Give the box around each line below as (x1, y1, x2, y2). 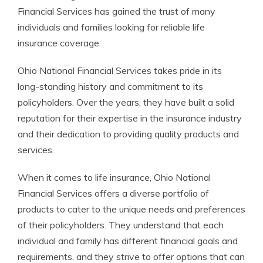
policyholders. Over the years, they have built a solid (18, 96, 234, 108)
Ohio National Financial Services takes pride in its (18, 65, 222, 76)
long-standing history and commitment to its (18, 80, 203, 92)
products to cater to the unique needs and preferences (18, 203, 245, 215)
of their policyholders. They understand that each (18, 219, 224, 231)
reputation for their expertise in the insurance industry (18, 112, 242, 124)
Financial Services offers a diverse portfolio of (18, 187, 209, 199)
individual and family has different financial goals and (18, 235, 238, 247)
